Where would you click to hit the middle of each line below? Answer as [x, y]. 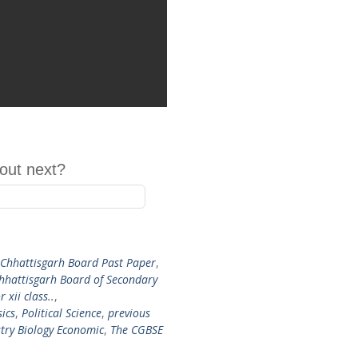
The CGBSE [137, 330]
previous [129, 313]
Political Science [62, 313]
